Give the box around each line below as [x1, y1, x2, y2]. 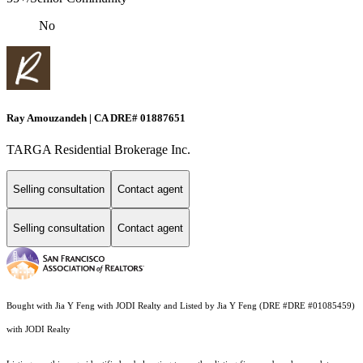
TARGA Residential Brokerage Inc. [6, 142, 190, 156]
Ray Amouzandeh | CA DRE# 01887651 [6, 111, 186, 124]
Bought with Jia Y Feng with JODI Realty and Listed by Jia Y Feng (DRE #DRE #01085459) [6, 301, 355, 311]
